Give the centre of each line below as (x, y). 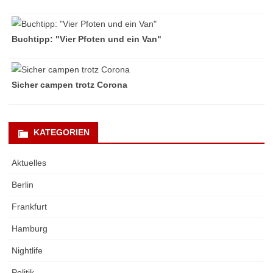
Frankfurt (29, 206)
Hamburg (30, 228)
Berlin (23, 184)
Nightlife (27, 250)
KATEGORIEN (62, 133)
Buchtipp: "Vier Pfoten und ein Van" (87, 39)
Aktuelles (29, 162)
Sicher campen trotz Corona (69, 85)
